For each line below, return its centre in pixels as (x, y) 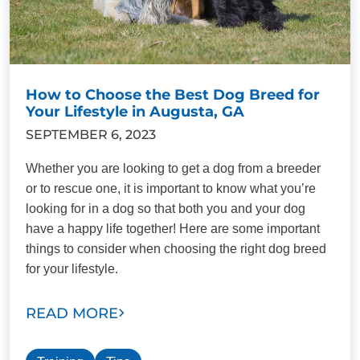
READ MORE (72, 313)
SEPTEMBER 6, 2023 (91, 134)
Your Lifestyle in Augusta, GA (135, 111)
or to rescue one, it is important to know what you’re (171, 188)
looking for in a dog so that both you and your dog (166, 208)
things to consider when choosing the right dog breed (176, 248)
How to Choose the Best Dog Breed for (173, 94)
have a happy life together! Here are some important (173, 228)
